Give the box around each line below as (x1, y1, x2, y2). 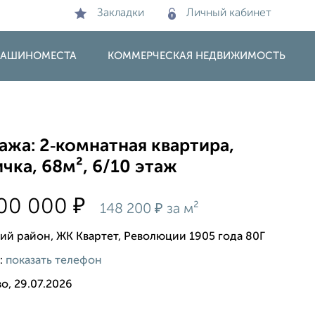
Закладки (97, 8, 144, 19)
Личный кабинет (186, 8, 271, 19)
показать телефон (6, 255, 103, 266)
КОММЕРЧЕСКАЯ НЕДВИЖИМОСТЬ (108, 51, 285, 61)
